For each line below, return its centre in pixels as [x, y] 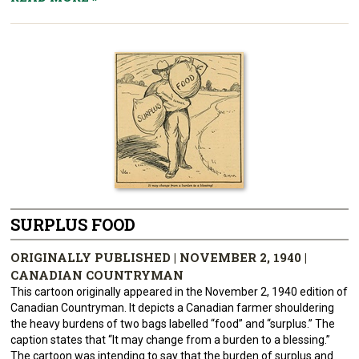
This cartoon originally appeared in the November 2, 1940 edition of [179, 292]
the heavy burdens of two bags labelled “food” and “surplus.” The [173, 324]
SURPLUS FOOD [73, 224]
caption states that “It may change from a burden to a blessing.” [171, 340]
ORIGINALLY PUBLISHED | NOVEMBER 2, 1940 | [159, 257]
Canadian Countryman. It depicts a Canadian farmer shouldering [173, 308]
